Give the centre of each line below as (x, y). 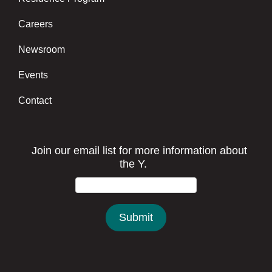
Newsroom (42, 50)
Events (33, 75)
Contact (35, 101)
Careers (36, 24)
